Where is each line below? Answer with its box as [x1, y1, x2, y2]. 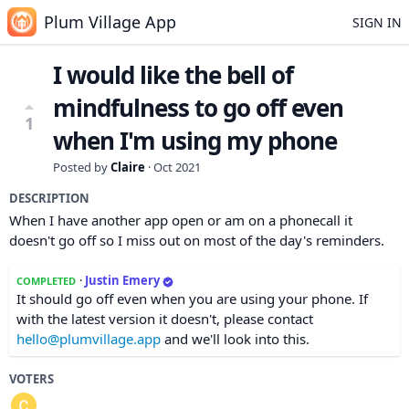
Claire [110, 159, 145, 175]
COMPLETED [16, 273, 76, 288]
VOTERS [9, 371, 54, 387]
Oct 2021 [153, 159, 201, 175]
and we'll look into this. [161, 330, 309, 348]
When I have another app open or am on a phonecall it [9, 211, 352, 229]
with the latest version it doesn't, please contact [16, 309, 313, 328]
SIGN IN [352, 13, 402, 31]
